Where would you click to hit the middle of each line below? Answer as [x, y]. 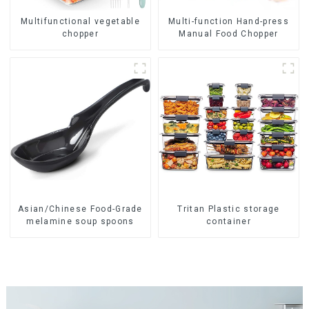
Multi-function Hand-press [229, 22]
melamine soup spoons [80, 222]
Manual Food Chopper [229, 34]
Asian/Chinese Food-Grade [80, 209]
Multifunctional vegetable [80, 22]
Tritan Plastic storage [229, 209]
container [229, 222]
